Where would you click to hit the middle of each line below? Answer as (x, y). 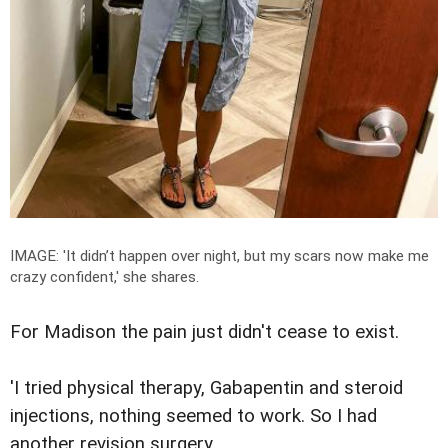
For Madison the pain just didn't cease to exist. (204, 331)
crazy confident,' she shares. (104, 276)
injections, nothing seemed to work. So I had (193, 415)
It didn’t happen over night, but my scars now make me (247, 255)
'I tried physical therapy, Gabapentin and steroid (206, 387)
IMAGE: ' (38, 255)
